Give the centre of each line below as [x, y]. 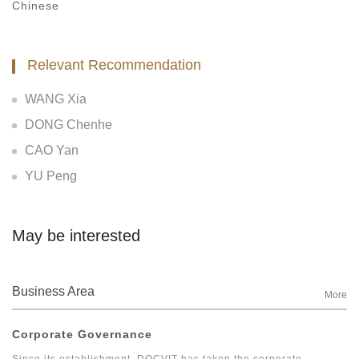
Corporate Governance [82, 334]
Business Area [53, 291]
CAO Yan [52, 150]
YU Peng [51, 175]
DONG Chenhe [69, 124]
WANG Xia [56, 99]
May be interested [76, 235]
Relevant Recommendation [114, 65]
